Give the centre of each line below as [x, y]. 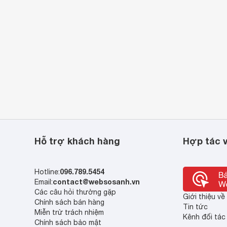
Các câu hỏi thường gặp [75, 192]
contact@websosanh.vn [97, 182]
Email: [44, 182]
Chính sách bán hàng [70, 202]
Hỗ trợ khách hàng [78, 141]
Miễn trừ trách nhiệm [69, 212]
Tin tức [195, 207]
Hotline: [47, 172]
